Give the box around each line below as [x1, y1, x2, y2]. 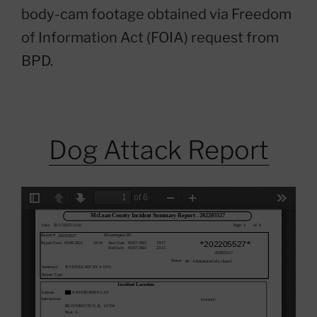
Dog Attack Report [48, 134, 269, 166]
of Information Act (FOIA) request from [21, 29, 279, 47]
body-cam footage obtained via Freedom [21, 6, 292, 23]
